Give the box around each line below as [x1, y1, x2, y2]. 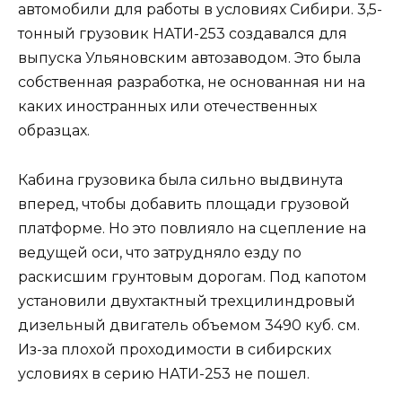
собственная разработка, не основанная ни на [18, 74, 365, 92]
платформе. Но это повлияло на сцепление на [18, 219, 366, 237]
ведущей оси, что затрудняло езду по [18, 243, 301, 261]
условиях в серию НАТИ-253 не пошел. [18, 364, 310, 382]
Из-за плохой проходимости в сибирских [18, 340, 331, 358]
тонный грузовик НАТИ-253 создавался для [18, 25, 347, 43]
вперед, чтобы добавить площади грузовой [18, 195, 350, 213]
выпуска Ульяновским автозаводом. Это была [18, 49, 361, 67]
